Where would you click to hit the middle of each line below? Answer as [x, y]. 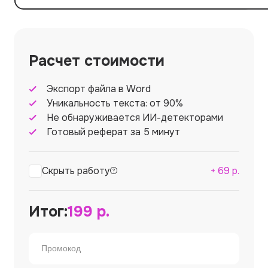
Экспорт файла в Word [99, 89]
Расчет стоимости [97, 61]
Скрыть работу [76, 170]
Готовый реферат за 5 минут [113, 132]
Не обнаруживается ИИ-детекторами [135, 117]
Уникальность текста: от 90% [115, 103]
